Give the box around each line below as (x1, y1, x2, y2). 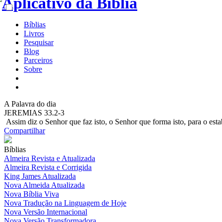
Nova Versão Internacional (4, 208, 87, 216)
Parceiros (24, 56, 53, 64)
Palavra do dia (9, 100, 56, 108)
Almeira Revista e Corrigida (4, 163, 92, 171)
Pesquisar (24, 38, 54, 47)
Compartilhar (4, 126, 45, 135)
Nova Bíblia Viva (4, 190, 59, 198)
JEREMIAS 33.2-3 (4, 109, 64, 117)
